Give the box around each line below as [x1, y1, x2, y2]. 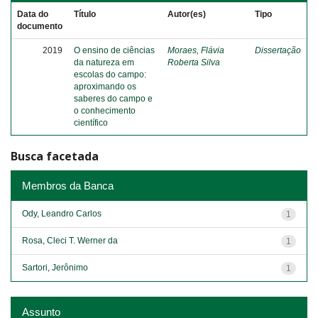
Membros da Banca [22, 179, 114, 192]
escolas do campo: [74, 70, 146, 79]
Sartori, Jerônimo [22, 262, 88, 273]
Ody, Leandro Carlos [22, 208, 102, 219]
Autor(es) [168, 9, 206, 19]
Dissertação [255, 45, 301, 55]
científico [74, 118, 108, 128]
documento [17, 21, 62, 31]
